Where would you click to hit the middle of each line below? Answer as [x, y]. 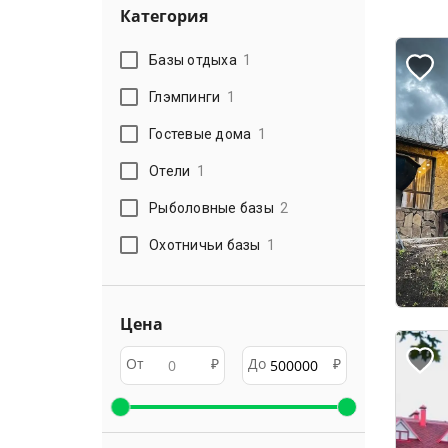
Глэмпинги [185, 96]
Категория [164, 16]
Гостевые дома [200, 133]
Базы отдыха [193, 59]
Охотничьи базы [205, 244]
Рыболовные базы [211, 207]
